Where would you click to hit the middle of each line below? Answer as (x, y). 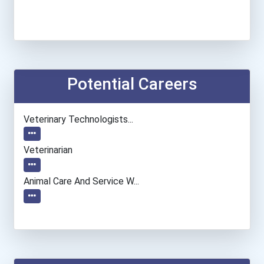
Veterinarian (48, 150)
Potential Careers (132, 84)
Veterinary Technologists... (78, 119)
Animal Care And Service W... (81, 181)
